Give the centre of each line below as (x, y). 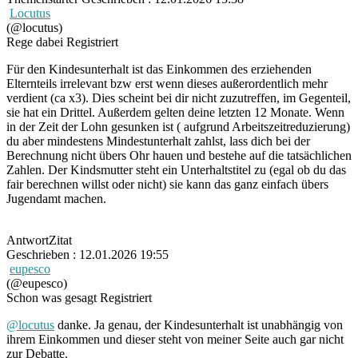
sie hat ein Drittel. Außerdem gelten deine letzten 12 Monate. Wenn (175, 112)
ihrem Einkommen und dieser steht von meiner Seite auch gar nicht (175, 339)
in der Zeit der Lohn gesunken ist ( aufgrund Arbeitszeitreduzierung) (178, 126)
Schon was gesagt (52, 297)
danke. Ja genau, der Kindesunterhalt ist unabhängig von (199, 324)
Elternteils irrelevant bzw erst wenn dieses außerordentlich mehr (167, 83)
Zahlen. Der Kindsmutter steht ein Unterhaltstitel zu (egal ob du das (176, 169)
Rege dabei (35, 42)
